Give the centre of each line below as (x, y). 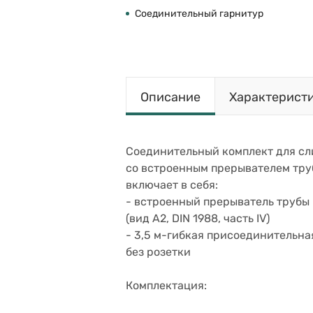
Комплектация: (166, 285)
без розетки (158, 252)
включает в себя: (172, 185)
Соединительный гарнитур (199, 14)
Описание (170, 97)
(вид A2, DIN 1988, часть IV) (198, 218)
